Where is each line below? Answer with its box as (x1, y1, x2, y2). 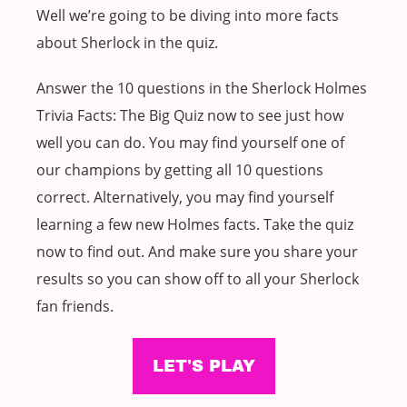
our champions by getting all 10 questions (36, 160, 323, 181)
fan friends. (36, 296, 114, 317)
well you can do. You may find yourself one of (36, 133, 344, 154)
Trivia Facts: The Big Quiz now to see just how (36, 105, 343, 126)
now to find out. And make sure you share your (36, 242, 358, 263)
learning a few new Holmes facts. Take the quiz (36, 214, 353, 235)
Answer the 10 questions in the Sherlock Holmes (36, 78, 367, 99)
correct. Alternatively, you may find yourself (36, 187, 333, 208)
